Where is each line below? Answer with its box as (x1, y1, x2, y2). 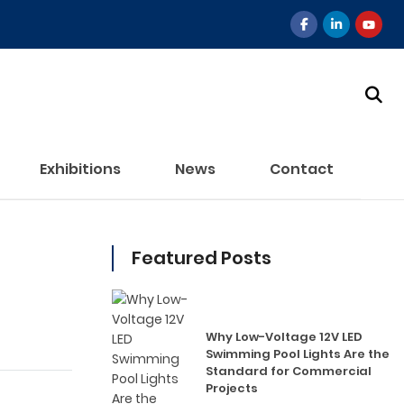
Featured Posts (132, 245, 271, 271)
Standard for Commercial (206, 363, 372, 380)
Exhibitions (39, 159, 121, 179)
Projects (206, 380, 258, 397)
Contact (269, 159, 334, 179)
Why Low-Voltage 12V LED (206, 328, 363, 345)
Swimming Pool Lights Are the (206, 345, 390, 363)
